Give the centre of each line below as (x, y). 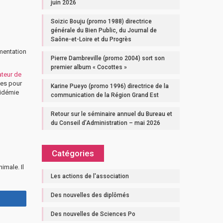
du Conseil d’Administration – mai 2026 (105, 123)
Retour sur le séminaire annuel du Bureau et (111, 114)
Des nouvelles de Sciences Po (93, 214)
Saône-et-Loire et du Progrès (91, 39)
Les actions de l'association (90, 176)
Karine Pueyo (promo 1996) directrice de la (110, 86)
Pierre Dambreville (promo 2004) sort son (108, 58)
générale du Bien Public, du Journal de (104, 30)
